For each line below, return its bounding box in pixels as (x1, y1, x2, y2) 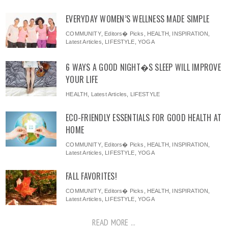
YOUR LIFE (66, 73, 98, 86)
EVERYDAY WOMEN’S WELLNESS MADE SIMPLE (66, 13, 210, 25)
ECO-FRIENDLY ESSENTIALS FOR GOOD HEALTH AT (66, 111, 222, 124)
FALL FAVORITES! (66, 170, 117, 183)
